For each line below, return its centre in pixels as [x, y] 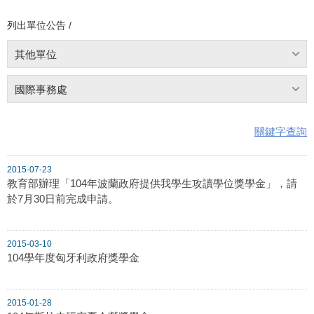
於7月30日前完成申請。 [63, 198]
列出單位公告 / [39, 25]
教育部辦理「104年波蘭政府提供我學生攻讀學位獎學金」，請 [152, 183]
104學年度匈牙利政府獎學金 [73, 257]
